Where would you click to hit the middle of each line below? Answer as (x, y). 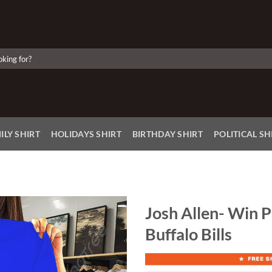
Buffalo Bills (189, 234)
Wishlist (102, 248)
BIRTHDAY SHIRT (167, 134)
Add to (102, 237)
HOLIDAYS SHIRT (86, 134)
